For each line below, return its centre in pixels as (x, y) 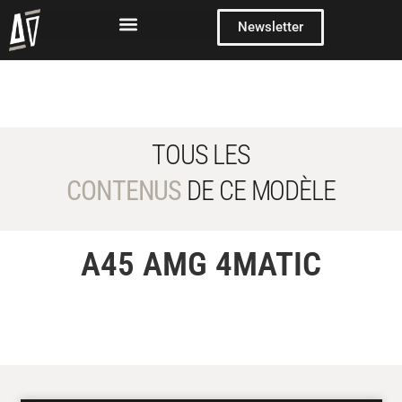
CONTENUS (124, 191)
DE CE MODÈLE (258, 191)
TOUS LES (201, 155)
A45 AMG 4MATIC (201, 265)
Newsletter (270, 27)
